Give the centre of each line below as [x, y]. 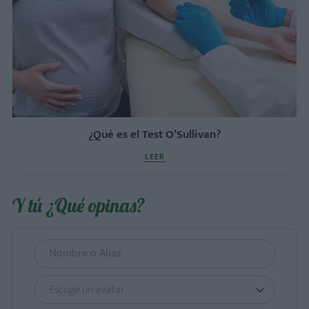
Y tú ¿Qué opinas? [79, 205]
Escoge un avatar [87, 290]
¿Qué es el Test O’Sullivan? [154, 134]
